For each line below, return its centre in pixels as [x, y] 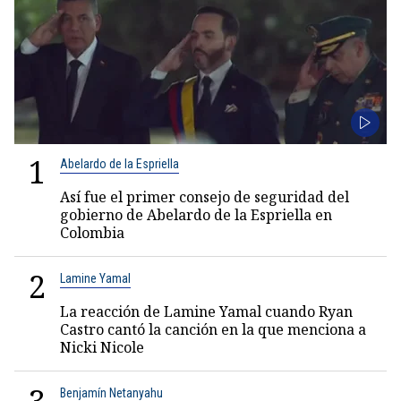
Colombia [92, 233]
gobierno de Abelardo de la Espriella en [196, 215]
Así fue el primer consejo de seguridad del [205, 197]
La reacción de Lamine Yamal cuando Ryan [206, 311]
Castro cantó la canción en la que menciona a [213, 329]
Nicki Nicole [102, 347]
